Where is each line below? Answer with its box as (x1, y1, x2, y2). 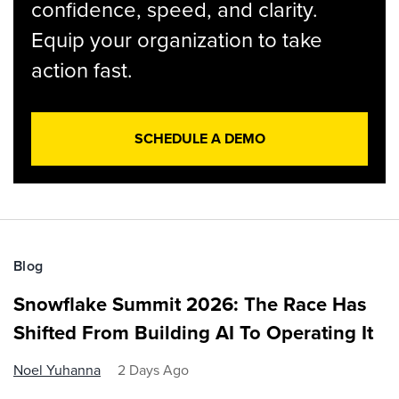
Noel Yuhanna (13, 360, 101, 380)
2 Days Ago (118, 360, 189, 380)
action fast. (31, 54, 133, 86)
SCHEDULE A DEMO (134, 128, 265, 149)
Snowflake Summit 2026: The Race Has (13, 289, 367, 319)
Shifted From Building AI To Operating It (13, 318, 373, 347)
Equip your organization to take (31, 24, 322, 56)
